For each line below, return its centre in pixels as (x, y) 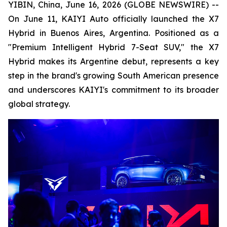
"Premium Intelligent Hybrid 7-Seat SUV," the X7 (113, 47)
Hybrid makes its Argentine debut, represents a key (113, 61)
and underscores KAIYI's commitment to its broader (113, 90)
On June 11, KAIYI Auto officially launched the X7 (113, 19)
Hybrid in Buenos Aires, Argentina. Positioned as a (113, 33)
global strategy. (39, 104)
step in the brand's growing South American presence (113, 75)
